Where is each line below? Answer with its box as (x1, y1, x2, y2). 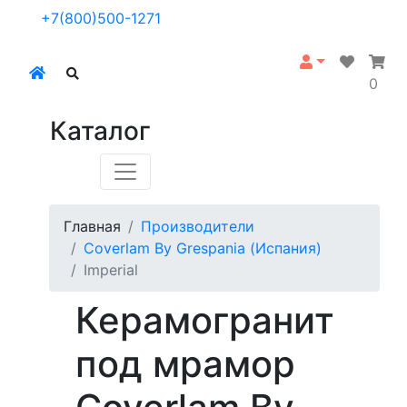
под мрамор (75, 342, 295, 386)
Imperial (84, 261, 138, 279)
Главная (64, 217, 121, 235)
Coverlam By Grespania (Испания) (84, 239, 322, 257)
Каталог (50, 115, 151, 146)
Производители (141, 217, 254, 235)
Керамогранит (75, 298, 334, 342)
